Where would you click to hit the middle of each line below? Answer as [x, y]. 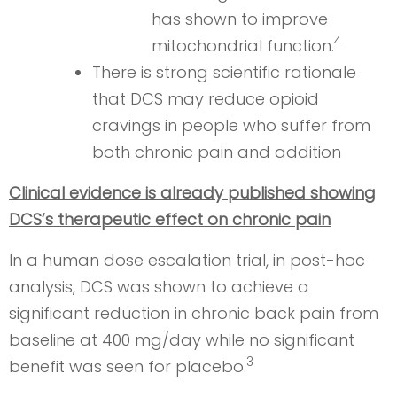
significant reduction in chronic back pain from [194, 314]
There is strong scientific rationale [224, 73]
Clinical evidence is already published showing [192, 193]
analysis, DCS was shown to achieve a [159, 287]
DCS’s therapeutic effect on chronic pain [170, 220]
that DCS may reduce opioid [206, 99]
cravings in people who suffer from [231, 126]
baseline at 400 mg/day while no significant [182, 340]
